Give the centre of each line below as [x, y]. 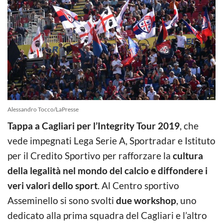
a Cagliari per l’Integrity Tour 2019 [107, 125]
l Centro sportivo [144, 185]
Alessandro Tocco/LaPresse [43, 109]
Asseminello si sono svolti [62, 200]
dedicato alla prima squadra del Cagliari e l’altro [107, 215]
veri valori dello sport [53, 185]
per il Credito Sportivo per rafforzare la [90, 155]
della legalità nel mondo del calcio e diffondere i [108, 170]
